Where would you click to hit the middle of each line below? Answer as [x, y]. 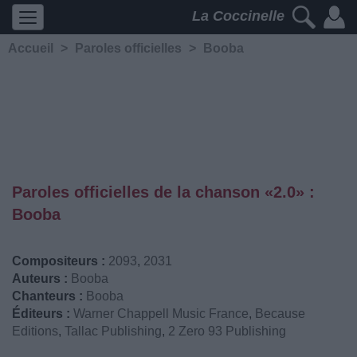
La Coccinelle [240, 16]
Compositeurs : [59, 261]
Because [280, 314]
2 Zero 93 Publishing [227, 331]
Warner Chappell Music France [161, 314]
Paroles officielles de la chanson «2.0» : [163, 192]
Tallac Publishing [113, 331]
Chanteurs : [47, 296]
